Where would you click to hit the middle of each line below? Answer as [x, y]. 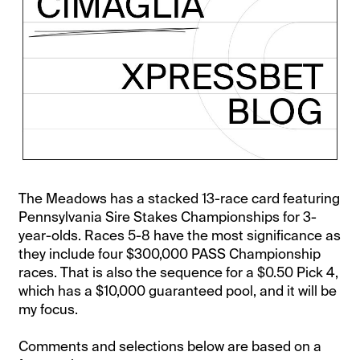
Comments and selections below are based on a [170, 346]
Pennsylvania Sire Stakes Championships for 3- [168, 217]
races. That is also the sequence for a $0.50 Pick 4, [179, 272]
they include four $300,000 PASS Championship [170, 254]
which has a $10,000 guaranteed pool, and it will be [178, 290]
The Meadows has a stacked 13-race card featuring [180, 198]
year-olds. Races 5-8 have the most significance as [180, 235]
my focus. [49, 309]
